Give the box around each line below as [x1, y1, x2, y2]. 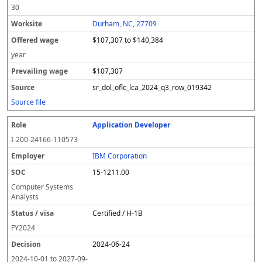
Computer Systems [11, 182, 73, 192]
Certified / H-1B [92, 208, 143, 218]
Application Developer [92, 120, 171, 130]
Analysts [11, 192, 39, 202]
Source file [11, 97, 46, 107]
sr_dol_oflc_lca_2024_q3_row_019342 [92, 82, 212, 92]
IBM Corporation [92, 151, 147, 161]
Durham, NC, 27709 [92, 19, 157, 29]
